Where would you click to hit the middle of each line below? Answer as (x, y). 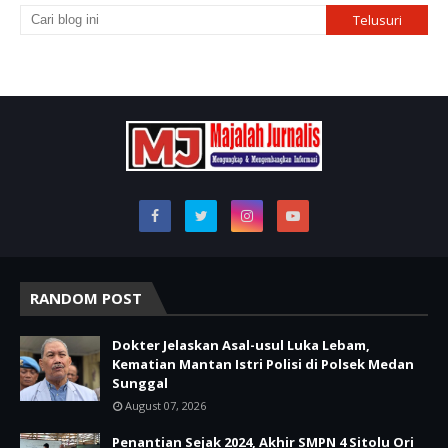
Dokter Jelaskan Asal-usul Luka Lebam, (241, 344)
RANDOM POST (86, 297)
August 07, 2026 (165, 405)
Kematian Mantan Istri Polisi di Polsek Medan (263, 363)
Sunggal (140, 382)
